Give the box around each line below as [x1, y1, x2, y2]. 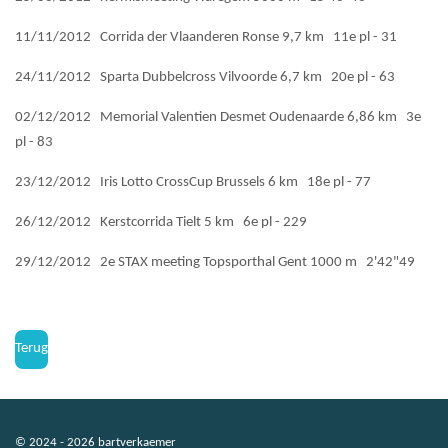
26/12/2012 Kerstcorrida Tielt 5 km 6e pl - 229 [15, 214, 307, 230]
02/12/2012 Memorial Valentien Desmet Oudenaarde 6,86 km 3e [15, 109, 421, 125]
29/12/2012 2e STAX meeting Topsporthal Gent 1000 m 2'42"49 [15, 254, 415, 270]
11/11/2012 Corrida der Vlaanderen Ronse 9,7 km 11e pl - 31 [15, 29, 397, 45]
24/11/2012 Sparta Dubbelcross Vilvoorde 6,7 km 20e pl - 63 [15, 69, 395, 85]
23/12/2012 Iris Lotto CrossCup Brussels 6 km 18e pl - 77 [15, 174, 371, 190]
